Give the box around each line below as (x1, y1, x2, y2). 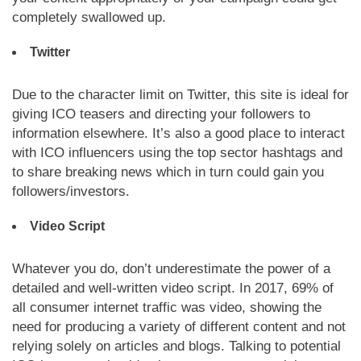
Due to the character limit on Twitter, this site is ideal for (12, 87, 349, 102)
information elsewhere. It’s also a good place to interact (12, 126, 345, 141)
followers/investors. (12, 184, 130, 199)
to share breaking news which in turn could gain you (12, 164, 324, 180)
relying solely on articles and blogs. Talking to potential (12, 338, 341, 354)
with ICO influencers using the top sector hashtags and (12, 145, 342, 160)
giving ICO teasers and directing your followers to (12, 106, 310, 122)
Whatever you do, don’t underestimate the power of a (12, 261, 330, 276)
